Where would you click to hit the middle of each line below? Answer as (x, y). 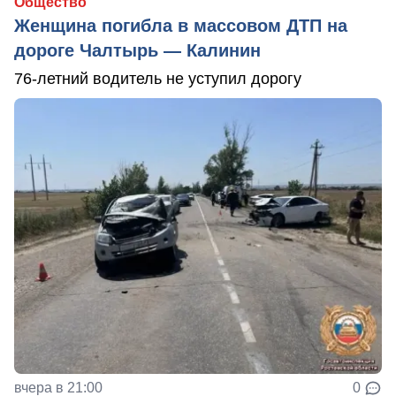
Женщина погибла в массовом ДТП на (181, 26)
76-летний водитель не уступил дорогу (158, 79)
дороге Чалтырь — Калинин (137, 51)
